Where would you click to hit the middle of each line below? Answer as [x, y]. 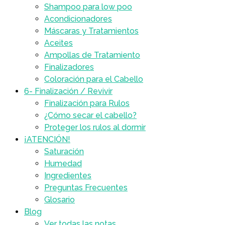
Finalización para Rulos [87, 103]
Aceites [59, 43]
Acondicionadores [78, 19]
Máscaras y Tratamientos [91, 31]
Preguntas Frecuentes [86, 188]
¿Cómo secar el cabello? [90, 115]
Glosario [60, 200]
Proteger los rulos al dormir [95, 127]
